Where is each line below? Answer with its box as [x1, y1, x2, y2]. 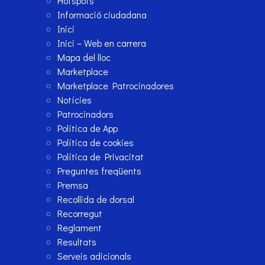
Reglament [57, 221, 102, 234]
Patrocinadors [57, 108, 114, 121]
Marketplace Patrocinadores [57, 79, 174, 92]
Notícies [57, 93, 92, 106]
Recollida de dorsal [57, 193, 135, 206]
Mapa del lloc [57, 51, 111, 64]
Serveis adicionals [57, 250, 132, 263]
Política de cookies [57, 136, 134, 149]
